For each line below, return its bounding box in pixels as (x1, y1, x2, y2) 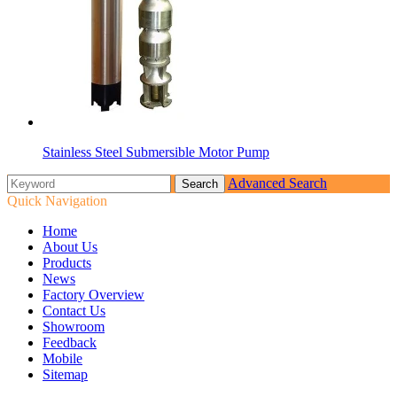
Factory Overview (43, 287, 144, 303)
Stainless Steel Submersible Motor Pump (43, 144, 269, 160)
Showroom (43, 319, 105, 335)
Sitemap (43, 367, 88, 383)
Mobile (43, 351, 82, 367)
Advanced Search (228, 175, 327, 191)
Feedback (43, 335, 97, 351)
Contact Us (43, 303, 105, 319)
